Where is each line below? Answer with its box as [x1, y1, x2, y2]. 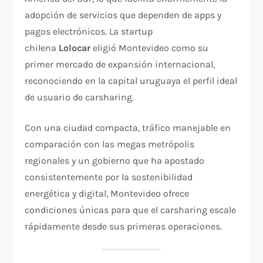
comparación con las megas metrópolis [25, 139, 195, 150]
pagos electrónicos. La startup [25, 26, 153, 38]
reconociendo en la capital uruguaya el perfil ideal [25, 75, 238, 87]
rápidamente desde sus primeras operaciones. [25, 221, 222, 232]
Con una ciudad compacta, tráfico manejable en [25, 122, 231, 134]
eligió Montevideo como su [90, 42, 209, 54]
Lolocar [59, 42, 91, 54]
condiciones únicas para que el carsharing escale [25, 204, 237, 216]
